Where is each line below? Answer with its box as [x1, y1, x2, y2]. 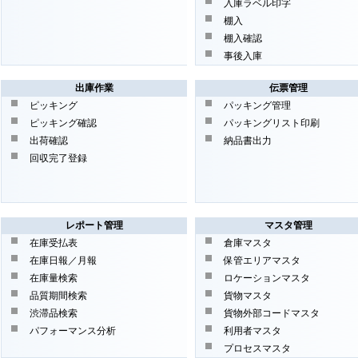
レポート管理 [65, 220, 123, 231]
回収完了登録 [30, 153, 87, 164]
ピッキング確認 [30, 117, 97, 129]
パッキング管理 [224, 100, 291, 111]
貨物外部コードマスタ [224, 308, 320, 319]
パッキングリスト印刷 [224, 117, 320, 129]
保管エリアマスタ [224, 255, 300, 266]
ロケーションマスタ [224, 272, 310, 284]
